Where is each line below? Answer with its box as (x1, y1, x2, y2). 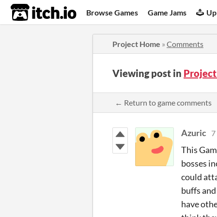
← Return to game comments (115, 98, 212, 107)
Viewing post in (112, 67, 184, 79)
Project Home (112, 39, 160, 48)
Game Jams (148, 7, 187, 17)
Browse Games (86, 7, 139, 17)
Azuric (181, 127, 206, 138)
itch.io (10, 3, 53, 22)
